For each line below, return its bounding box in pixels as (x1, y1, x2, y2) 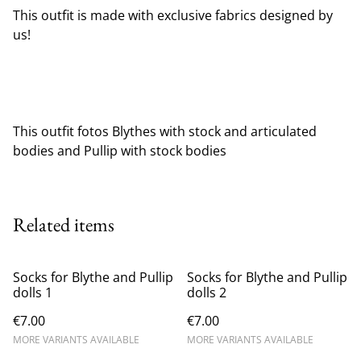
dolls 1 (13, 283, 52, 301)
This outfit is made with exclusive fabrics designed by (13, 6, 333, 24)
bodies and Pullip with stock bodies (13, 141, 226, 160)
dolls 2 (187, 283, 226, 301)
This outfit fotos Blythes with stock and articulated (13, 122, 317, 140)
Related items (13, 211, 114, 237)
